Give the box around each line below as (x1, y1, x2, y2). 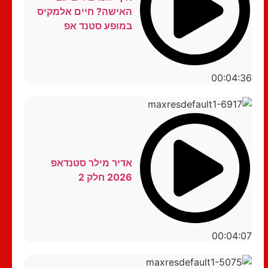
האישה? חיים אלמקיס (36, 5, 132, 18)
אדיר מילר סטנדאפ (50, 156, 132, 169)
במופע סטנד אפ (63, 20, 132, 32)
